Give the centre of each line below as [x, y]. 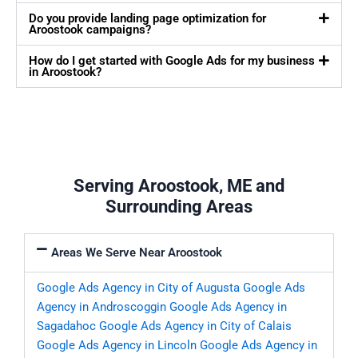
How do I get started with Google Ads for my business [172, 61]
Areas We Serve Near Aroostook [136, 253]
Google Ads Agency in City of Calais [195, 326]
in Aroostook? [65, 72]
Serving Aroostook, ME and [179, 186]
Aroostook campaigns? [90, 30]
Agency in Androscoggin [101, 307]
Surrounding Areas [179, 207]
